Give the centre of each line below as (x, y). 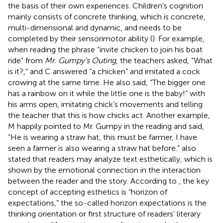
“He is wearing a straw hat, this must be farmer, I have (103, 137)
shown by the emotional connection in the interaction (104, 170)
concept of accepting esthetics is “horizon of (88, 192)
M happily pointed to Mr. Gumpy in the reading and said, (106, 126)
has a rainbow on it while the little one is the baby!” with (107, 93)
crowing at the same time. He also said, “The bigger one (107, 82)
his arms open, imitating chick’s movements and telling (105, 104)
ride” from (26, 60)
